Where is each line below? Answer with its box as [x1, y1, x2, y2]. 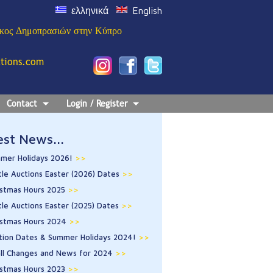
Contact [7, 99, 37, 108]
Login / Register [66, 99, 127, 108]
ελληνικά [71, 5, 108, 16]
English [132, 5, 162, 16]
